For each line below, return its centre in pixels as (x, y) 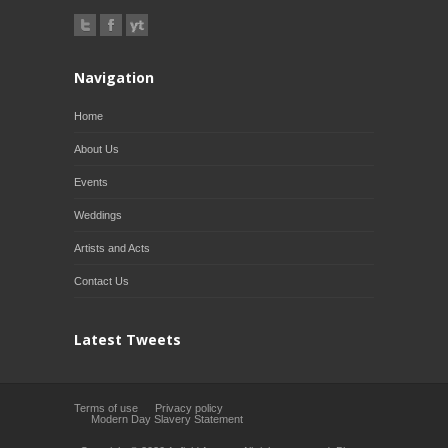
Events (91, 181)
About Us (96, 148)
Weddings (98, 214)
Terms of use (106, 407)
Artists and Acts (112, 247)
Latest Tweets (127, 339)
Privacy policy (189, 407)
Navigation (114, 77)
